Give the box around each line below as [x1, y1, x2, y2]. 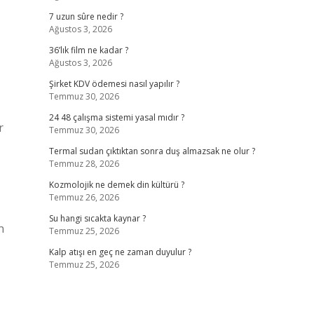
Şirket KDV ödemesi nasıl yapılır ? [48, 78, 179, 90]
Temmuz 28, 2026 [48, 158, 119, 170]
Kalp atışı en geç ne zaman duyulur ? [48, 246, 191, 258]
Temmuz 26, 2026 [48, 191, 119, 203]
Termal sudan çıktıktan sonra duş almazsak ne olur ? [48, 145, 255, 157]
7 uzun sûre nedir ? [48, 11, 123, 22]
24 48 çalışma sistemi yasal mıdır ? [48, 111, 184, 123]
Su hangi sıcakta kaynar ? [48, 212, 146, 224]
